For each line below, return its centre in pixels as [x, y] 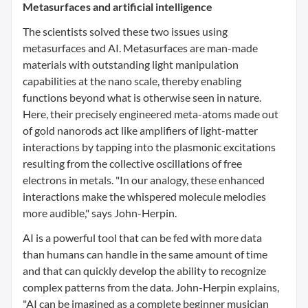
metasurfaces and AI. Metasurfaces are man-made [140, 48]
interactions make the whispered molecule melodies [144, 196]
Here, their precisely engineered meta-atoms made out [151, 114]
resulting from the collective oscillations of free [132, 163]
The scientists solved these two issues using [125, 31]
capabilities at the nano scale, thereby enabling [132, 81]
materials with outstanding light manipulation [131, 64]
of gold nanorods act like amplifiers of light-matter [140, 130]
